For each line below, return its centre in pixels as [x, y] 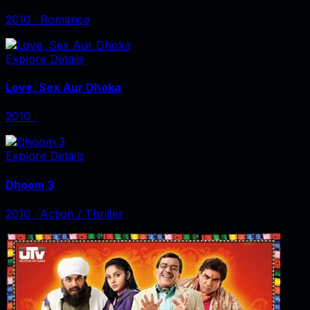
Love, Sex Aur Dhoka [63, 88]
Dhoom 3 [30, 184]
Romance [65, 19]
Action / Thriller [82, 213]
